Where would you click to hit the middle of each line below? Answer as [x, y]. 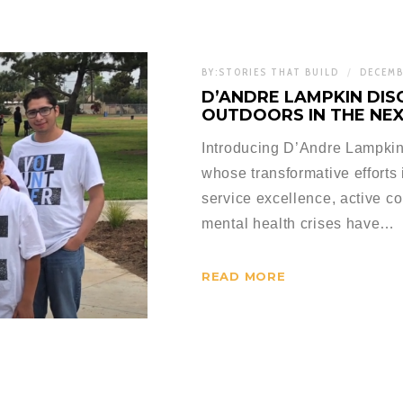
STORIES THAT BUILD [279, 72]
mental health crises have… [299, 223]
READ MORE [244, 276]
